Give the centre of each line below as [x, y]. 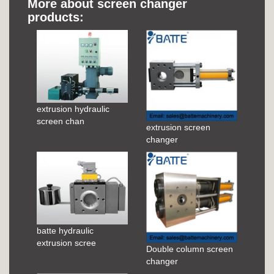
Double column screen [190, 249]
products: [56, 17]
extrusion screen [178, 127]
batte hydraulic [65, 231]
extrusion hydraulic [73, 109]
